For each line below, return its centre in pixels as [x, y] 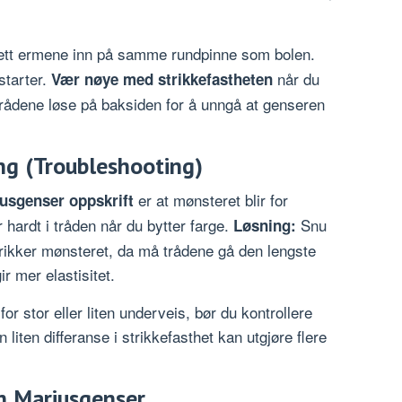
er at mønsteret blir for [211, 199]
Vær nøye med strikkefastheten [162, 79]
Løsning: [265, 225]
